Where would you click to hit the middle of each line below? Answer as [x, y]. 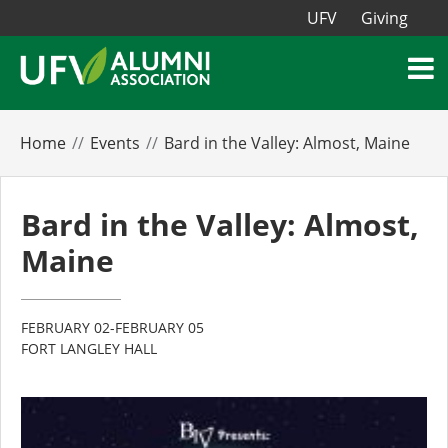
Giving [384, 18]
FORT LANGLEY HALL [89, 349]
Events [115, 143]
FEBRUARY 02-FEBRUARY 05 [112, 328]
